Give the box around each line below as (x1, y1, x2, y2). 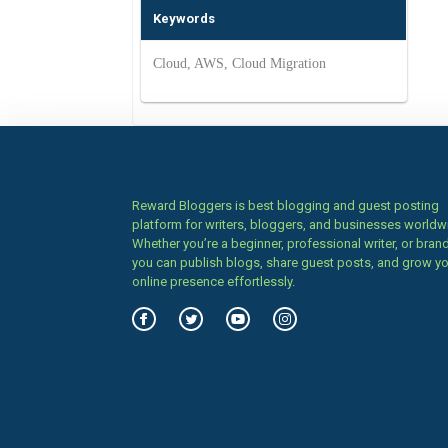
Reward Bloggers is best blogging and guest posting (132, 198, 439, 213)
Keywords (153, 11, 215, 26)
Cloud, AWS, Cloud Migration (153, 56, 326, 71)
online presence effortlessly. (132, 274, 295, 289)
